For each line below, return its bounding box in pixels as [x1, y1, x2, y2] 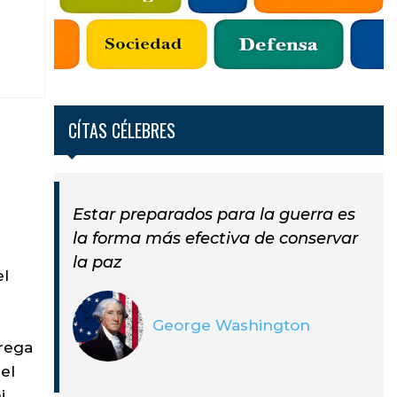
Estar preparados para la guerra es [72, 204, 355, 224]
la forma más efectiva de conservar [72, 228, 358, 248]
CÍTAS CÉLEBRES [67, 117, 175, 144]
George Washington [152, 316, 310, 335]
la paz [72, 252, 121, 272]
